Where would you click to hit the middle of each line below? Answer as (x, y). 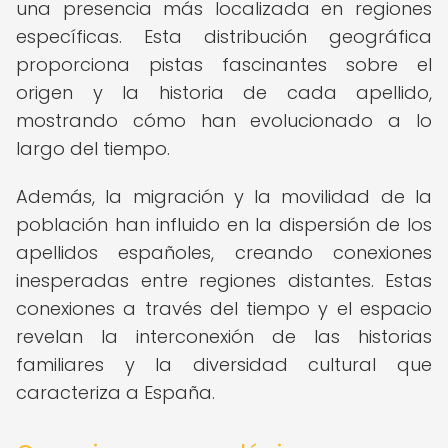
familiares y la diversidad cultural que (224, 364)
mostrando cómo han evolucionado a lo (224, 120)
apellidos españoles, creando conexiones (224, 252)
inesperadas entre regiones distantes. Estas (224, 280)
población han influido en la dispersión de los (224, 224)
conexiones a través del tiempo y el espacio (224, 308)
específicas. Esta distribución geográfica (224, 36)
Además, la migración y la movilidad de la (224, 196)
